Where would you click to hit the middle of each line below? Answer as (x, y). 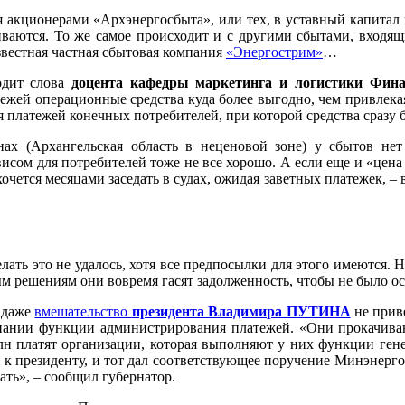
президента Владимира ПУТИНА (241, 312)
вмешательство (83, 312)
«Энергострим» (274, 52)
